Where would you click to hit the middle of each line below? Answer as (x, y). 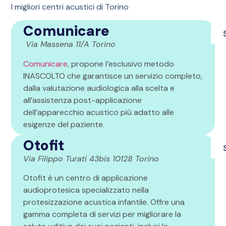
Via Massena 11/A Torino (70, 44)
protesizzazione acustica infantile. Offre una (104, 202)
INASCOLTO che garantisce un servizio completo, (113, 76)
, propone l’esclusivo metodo (121, 64)
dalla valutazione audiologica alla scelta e (99, 88)
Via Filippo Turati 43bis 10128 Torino (91, 158)
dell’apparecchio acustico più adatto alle (99, 112)
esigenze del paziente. (65, 124)
